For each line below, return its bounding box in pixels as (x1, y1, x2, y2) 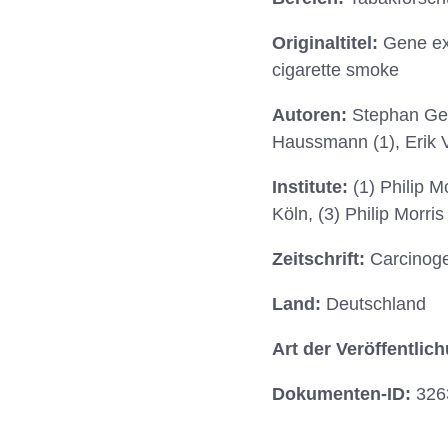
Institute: (272, 177, 353, 198)
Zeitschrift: (272, 249, 370, 270)
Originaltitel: (272, 33, 383, 54)
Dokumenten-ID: (272, 384, 416, 405)
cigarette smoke (272, 60, 399, 81)
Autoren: (272, 105, 352, 126)
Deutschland (326, 294, 426, 315)
